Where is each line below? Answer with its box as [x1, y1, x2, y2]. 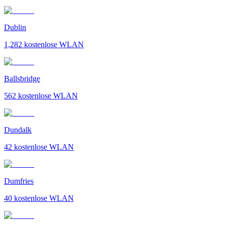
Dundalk [4, 125, 32, 134]
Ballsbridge [4, 74, 40, 83]
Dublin [4, 23, 26, 32]
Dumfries [4, 176, 34, 185]
